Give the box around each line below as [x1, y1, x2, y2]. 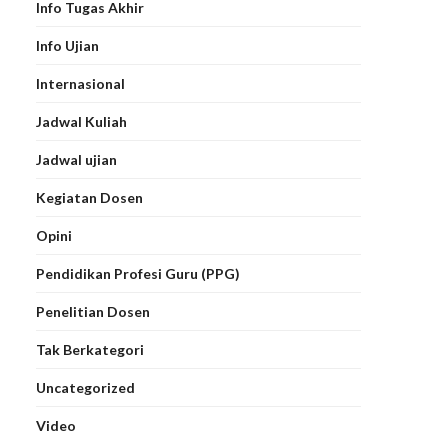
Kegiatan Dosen [36, 189, 143, 207]
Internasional [36, 75, 125, 93]
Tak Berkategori [36, 341, 144, 359]
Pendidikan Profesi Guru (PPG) [36, 265, 240, 283]
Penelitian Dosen [36, 303, 150, 321]
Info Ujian [36, 37, 99, 55]
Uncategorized [36, 379, 135, 397]
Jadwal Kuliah [36, 113, 127, 131]
